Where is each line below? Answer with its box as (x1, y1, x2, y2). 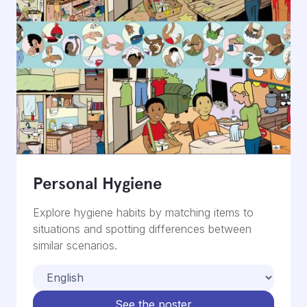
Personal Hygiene (33, 173, 162, 195)
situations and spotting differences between (33, 222, 251, 236)
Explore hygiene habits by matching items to (33, 206, 254, 220)
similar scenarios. (33, 238, 117, 253)
